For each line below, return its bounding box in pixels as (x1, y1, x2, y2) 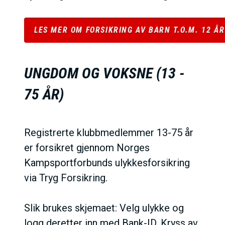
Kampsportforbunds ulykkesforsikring (24, 157, 190, 169)
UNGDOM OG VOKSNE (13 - (24, 64, 184, 82)
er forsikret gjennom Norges (24, 142, 150, 154)
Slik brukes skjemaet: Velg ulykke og (24, 202, 184, 214)
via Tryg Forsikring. (24, 172, 107, 184)
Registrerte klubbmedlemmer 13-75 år (24, 127, 193, 139)
